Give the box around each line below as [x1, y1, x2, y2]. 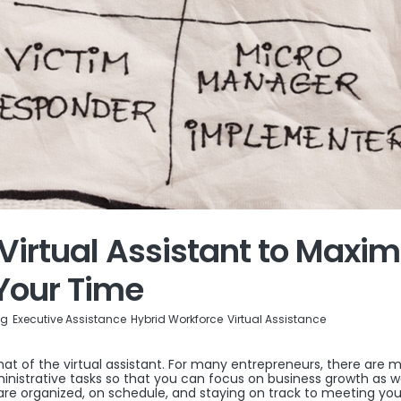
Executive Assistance [13, 311, 126, 327]
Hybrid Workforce [131, 311, 223, 327]
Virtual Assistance [227, 311, 326, 327]
